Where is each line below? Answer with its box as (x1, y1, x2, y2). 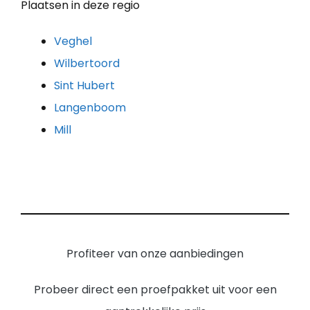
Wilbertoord (54, 55, 120, 71)
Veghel (54, 33, 92, 49)
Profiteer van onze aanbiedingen (66, 245, 244, 262)
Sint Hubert (54, 77, 115, 93)
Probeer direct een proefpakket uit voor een (33, 281, 277, 298)
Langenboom (54, 99, 126, 116)
